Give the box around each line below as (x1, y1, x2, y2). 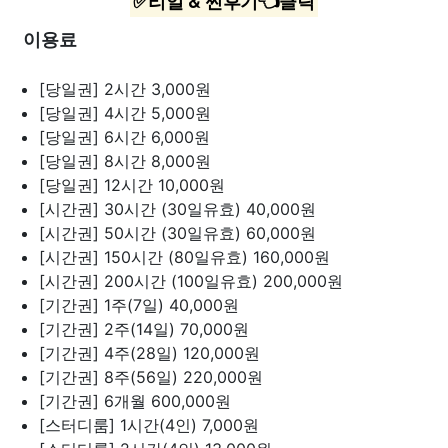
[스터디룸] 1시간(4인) (39, 415, 202, 435)
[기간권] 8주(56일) (39, 367, 183, 387)
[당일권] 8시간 (39, 151, 151, 171)
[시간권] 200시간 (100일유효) (39, 271, 263, 291)
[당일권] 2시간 (39, 79, 151, 99)
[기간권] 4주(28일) (39, 343, 183, 363)
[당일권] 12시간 (39, 175, 158, 195)
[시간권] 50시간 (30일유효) (39, 223, 246, 243)
